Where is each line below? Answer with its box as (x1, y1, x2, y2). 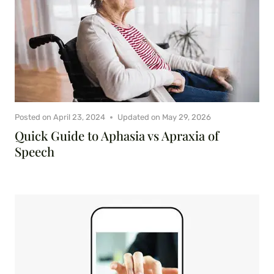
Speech (15, 143, 54, 160)
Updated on (117, 113, 161, 122)
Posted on (15, 113, 51, 122)
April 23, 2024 (53, 113, 106, 122)
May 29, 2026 (162, 113, 212, 122)
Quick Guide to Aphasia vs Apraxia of (15, 127, 219, 144)
